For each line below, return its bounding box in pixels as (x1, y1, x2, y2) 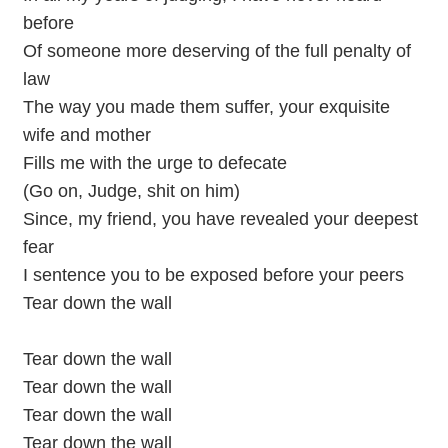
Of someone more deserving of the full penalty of (22, 41, 411, 61)
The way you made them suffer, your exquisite (22, 97, 390, 117)
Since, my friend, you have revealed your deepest (22, 209, 418, 229)
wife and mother (22, 125, 151, 145)
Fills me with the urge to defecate (22, 153, 287, 173)
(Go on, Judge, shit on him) (22, 181, 240, 201)
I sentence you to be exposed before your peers (22, 265, 404, 285)
